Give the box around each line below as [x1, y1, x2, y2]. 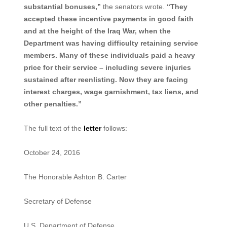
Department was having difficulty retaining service [23, 39, 198, 47]
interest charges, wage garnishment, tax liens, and [23, 88, 199, 96]
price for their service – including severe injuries [23, 63, 191, 71]
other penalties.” [23, 100, 82, 108]
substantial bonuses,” [23, 3, 101, 11]
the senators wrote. [100, 3, 167, 11]
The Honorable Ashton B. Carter [23, 173, 127, 181]
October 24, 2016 [23, 148, 80, 157]
